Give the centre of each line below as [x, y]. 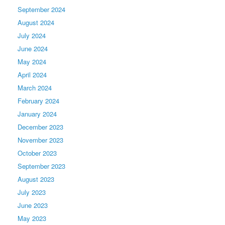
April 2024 [32, 74]
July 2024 [32, 35]
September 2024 [41, 9]
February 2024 [38, 100]
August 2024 [36, 22]
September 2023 [41, 166]
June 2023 [33, 205]
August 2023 [36, 179]
